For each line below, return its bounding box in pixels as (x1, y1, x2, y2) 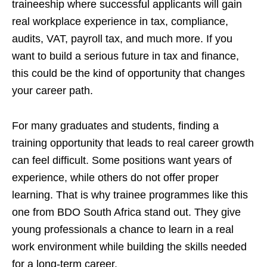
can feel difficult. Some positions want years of (12, 154, 232, 166)
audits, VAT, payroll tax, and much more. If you (12, 33, 232, 45)
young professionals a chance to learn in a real (12, 223, 234, 235)
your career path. (12, 85, 93, 97)
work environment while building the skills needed (12, 241, 247, 253)
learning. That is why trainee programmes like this (12, 189, 248, 201)
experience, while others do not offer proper (12, 172, 219, 184)
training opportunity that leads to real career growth (12, 137, 254, 149)
